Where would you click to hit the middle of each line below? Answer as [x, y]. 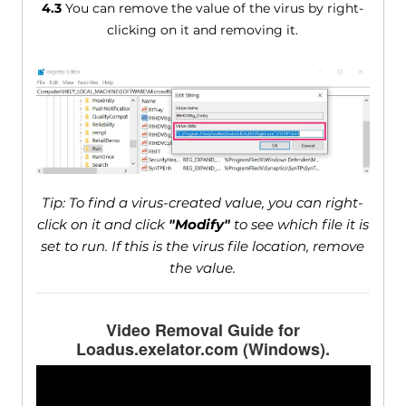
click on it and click [102, 224]
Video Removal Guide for [203, 329]
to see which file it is [299, 224]
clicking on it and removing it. [203, 29]
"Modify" [199, 224]
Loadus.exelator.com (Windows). [203, 348]
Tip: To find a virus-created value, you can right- [203, 202]
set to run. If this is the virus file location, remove [203, 246]
